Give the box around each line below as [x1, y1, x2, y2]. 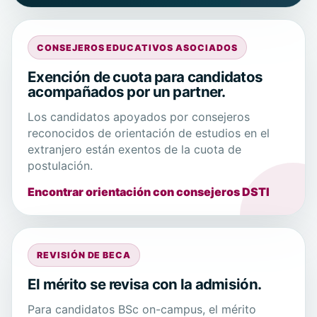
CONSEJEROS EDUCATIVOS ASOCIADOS [36, 42, 238, 53]
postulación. [28, 158, 93, 173]
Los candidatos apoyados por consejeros [28, 109, 250, 124]
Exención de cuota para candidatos [28, 67, 263, 86]
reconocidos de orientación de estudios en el [28, 125, 270, 140]
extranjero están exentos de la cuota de [28, 142, 241, 156]
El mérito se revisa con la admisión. [28, 275, 262, 294]
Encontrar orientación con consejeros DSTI [28, 184, 270, 199]
